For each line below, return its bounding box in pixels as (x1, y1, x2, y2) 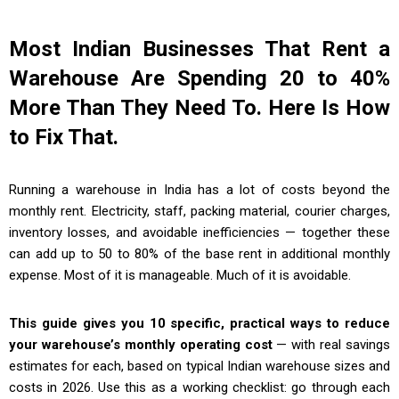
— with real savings (272, 337, 390, 354)
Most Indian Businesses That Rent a (9, 37, 390, 62)
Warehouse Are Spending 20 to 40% (9, 66, 390, 92)
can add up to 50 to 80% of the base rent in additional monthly (9, 246, 390, 263)
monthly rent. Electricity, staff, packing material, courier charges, (9, 203, 390, 220)
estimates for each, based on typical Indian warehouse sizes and (9, 358, 390, 375)
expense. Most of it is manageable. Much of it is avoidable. (9, 267, 351, 284)
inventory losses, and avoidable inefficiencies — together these (9, 224, 390, 241)
